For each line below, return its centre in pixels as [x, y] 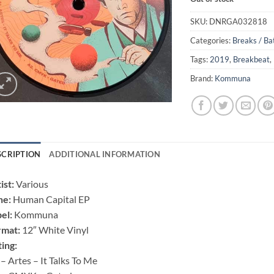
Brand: [203, 79]
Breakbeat [252, 60]
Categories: [212, 41]
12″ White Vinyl [55, 230]
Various [32, 184]
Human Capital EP [51, 199]
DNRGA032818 [239, 22]
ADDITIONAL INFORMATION [105, 154]
